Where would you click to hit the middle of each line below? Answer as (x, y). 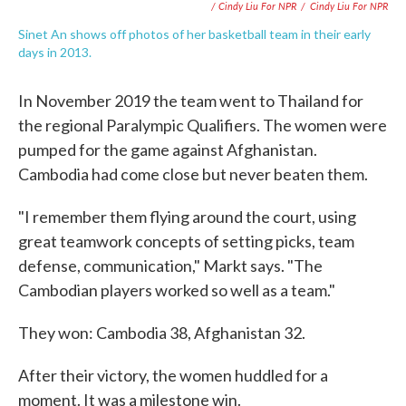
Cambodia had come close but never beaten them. (193, 174)
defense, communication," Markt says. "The (170, 266)
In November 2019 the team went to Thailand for (191, 101)
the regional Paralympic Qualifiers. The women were (203, 125)
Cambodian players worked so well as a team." (177, 290)
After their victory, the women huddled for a (173, 375)
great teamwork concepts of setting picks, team (186, 241)
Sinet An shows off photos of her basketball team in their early (194, 34)
